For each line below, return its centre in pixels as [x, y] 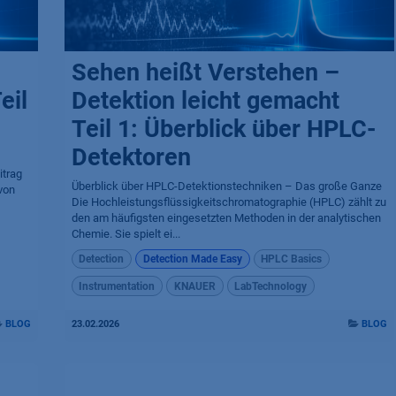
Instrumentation [117, 286]
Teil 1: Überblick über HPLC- [223, 129]
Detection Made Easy [192, 259]
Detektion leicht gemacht [205, 101]
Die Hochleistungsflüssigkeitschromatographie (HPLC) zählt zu [228, 202]
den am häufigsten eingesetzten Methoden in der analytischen [226, 218]
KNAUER [194, 286]
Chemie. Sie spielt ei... [126, 234]
